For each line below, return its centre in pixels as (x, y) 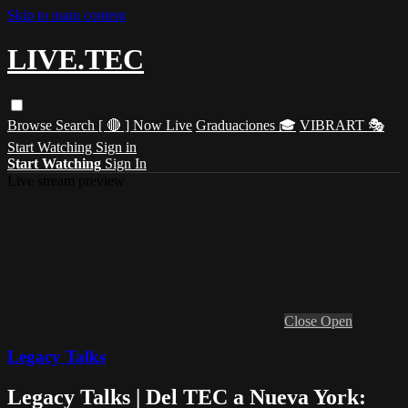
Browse (31, 125)
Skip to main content (66, 15)
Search (77, 125)
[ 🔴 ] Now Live (145, 125)
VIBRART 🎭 (342, 125)
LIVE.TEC (76, 60)
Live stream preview (66, 180)
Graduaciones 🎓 (246, 125)
